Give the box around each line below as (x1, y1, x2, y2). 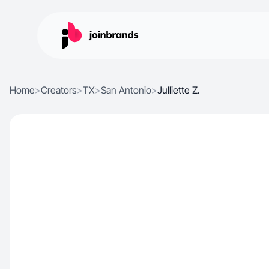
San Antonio (101, 84, 151, 96)
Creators (41, 84, 77, 96)
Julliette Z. (157, 84, 200, 96)
